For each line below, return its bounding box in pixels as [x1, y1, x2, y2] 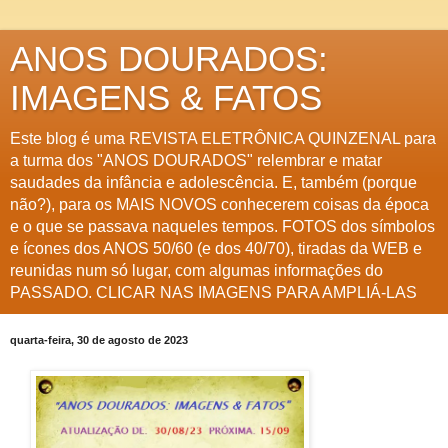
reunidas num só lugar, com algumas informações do [10, 262, 383, 279]
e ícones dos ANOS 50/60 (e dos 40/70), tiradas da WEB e [10, 240, 422, 257]
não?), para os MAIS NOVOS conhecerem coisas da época [10, 196, 429, 213]
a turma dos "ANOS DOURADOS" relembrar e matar [10, 152, 382, 169]
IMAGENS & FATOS [10, 79, 322, 117]
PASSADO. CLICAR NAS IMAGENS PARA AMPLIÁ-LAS [10, 284, 417, 301]
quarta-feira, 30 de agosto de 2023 [10, 334, 188, 346]
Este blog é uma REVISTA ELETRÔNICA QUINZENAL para [10, 130, 436, 147]
